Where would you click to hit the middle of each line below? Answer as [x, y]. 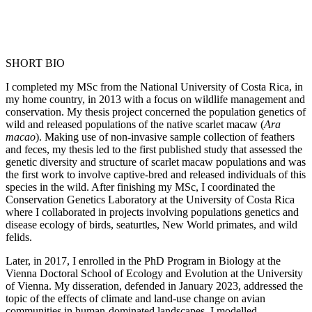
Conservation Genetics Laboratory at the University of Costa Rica [150, 199]
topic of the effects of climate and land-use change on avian [135, 298]
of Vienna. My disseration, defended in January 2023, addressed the [154, 286]
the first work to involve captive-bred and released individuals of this [156, 174]
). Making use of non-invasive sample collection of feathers [165, 136]
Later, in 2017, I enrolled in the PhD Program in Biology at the [143, 260]
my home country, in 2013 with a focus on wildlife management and [155, 99]
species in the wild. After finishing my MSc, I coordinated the [140, 187]
